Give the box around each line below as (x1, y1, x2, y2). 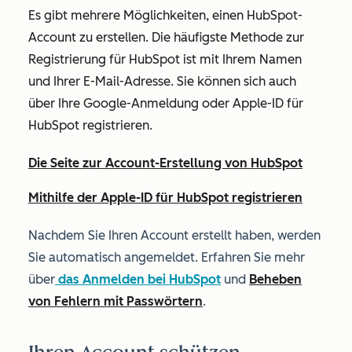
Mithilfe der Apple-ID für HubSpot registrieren (28, 190, 302, 205)
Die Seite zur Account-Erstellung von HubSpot (28, 156, 302, 170)
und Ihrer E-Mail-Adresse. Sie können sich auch (28, 74, 296, 89)
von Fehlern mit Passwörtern (28, 294, 203, 309)
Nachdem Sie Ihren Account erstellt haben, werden (28, 228, 321, 243)
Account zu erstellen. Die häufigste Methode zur (28, 30, 304, 45)
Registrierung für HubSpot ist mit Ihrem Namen (28, 52, 302, 67)
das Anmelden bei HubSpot (55, 272, 221, 287)
